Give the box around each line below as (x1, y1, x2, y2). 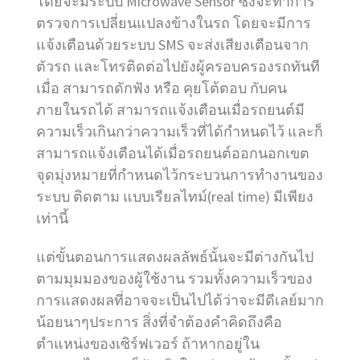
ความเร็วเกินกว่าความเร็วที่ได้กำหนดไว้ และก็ (36, 121, 323, 141)
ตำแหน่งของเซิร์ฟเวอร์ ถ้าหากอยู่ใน (36, 333, 260, 353)
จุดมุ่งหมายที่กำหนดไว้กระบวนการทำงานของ (36, 165, 323, 184)
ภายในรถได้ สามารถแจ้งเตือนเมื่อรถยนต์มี (36, 100, 305, 119)
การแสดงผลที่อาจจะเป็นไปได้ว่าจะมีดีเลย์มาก (36, 290, 324, 309)
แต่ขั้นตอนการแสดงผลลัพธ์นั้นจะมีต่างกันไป (36, 247, 313, 266)
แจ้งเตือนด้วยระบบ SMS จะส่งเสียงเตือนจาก (36, 35, 309, 54)
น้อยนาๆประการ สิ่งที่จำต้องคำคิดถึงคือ (36, 312, 282, 331)
